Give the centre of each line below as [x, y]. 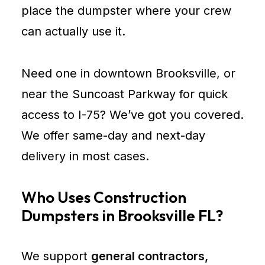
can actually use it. [73, 31]
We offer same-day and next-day [113, 135]
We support [56, 256]
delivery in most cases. [85, 156]
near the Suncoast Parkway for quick [125, 94]
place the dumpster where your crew [126, 11]
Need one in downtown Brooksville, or [128, 73]
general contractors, [150, 256]
